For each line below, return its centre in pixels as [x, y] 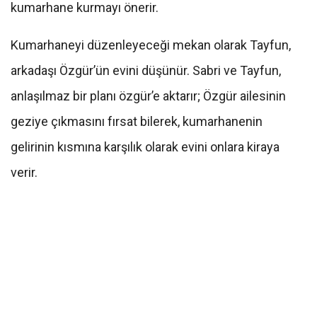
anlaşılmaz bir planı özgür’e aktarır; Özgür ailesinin [148, 96]
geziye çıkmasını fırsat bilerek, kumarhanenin [137, 122]
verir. [25, 173]
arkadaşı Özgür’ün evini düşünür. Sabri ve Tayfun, [146, 71]
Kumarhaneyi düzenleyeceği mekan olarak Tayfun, [151, 45]
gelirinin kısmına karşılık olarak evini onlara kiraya [145, 147]
